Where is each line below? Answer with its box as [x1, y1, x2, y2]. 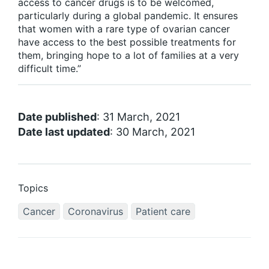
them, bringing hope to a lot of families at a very [18, 49, 239, 62]
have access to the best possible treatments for [18, 36, 236, 49]
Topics [18, 182, 48, 195]
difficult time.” [18, 62, 81, 75]
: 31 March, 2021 [97, 110, 180, 124]
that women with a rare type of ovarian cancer [18, 23, 230, 35]
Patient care [136, 205, 190, 218]
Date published [18, 110, 97, 124]
